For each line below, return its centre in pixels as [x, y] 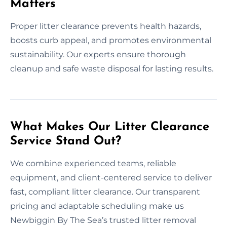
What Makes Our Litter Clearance [110, 127]
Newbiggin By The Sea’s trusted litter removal [103, 220]
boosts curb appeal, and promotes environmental [111, 40]
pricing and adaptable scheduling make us [97, 206]
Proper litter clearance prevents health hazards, [106, 26]
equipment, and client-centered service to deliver [111, 177]
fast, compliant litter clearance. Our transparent [105, 192]
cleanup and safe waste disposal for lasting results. [112, 68]
